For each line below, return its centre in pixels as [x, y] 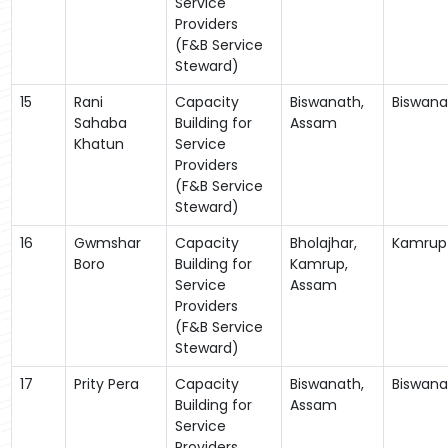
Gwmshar [107, 242]
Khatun [98, 143]
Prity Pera [106, 383]
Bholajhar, [323, 242]
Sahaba [100, 122]
